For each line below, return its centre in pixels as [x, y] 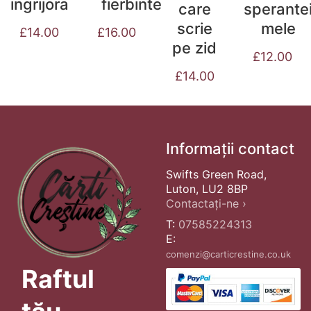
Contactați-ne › [206, 203]
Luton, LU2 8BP [207, 188]
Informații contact [230, 148]
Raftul [58, 279]
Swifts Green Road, [216, 174]
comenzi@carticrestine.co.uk [228, 254]
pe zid [194, 48]
